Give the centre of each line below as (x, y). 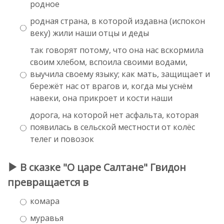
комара (45, 201)
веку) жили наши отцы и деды (89, 33)
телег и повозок (62, 139)
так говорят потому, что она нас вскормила (117, 50)
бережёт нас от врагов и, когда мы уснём (111, 86)
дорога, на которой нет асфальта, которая (114, 115)
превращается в (48, 182)
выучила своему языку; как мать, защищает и (120, 74)
